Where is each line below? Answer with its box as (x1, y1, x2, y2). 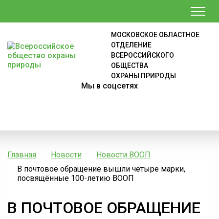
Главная (7, 150, 36, 159)
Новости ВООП (96, 150, 151, 159)
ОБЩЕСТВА (111, 62, 148, 69)
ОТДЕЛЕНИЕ (111, 41, 152, 49)
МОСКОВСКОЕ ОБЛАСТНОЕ (111, 31, 199, 39)
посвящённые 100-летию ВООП (17, 174, 134, 183)
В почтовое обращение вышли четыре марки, (17, 164, 185, 174)
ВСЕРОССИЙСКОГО (111, 51, 174, 59)
